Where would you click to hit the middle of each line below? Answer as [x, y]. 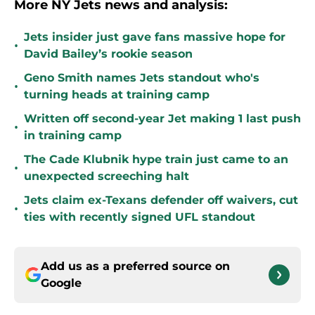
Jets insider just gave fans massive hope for [155, 37]
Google [61, 283]
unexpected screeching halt [107, 176]
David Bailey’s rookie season [108, 54]
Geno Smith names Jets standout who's [142, 78]
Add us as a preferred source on [135, 266]
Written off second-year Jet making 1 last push [162, 119]
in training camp [73, 136]
